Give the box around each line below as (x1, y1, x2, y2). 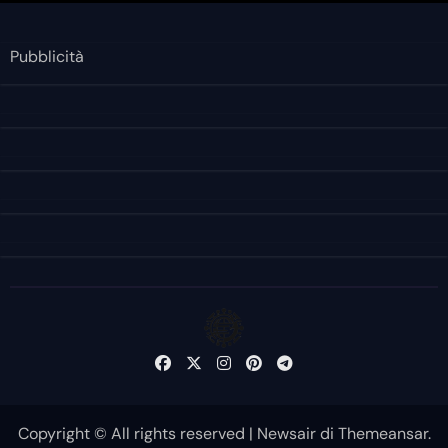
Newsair (256, 422, 316, 444)
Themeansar (337, 422, 428, 444)
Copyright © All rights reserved (17, 422, 245, 444)
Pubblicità (9, 45, 84, 67)
